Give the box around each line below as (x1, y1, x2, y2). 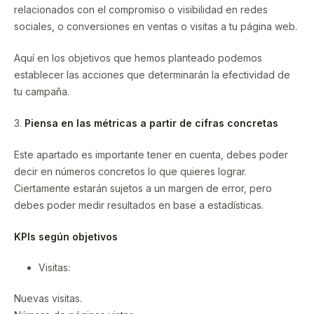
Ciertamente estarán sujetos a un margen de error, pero (14, 182, 272, 194)
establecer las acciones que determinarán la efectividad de (14, 68, 290, 81)
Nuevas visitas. (14, 292, 82, 304)
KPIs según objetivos (14, 230, 118, 243)
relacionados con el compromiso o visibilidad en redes (14, 3, 268, 15)
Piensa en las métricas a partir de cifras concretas (25, 116, 278, 129)
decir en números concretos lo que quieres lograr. (14, 165, 247, 177)
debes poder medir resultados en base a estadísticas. (14, 198, 264, 211)
